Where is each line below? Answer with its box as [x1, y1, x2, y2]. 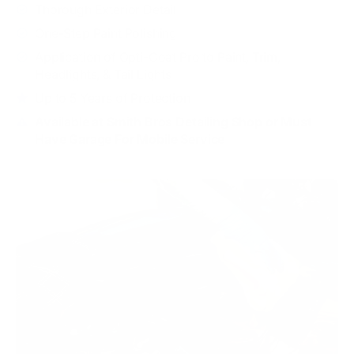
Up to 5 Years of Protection [35, 89, 190, 106]
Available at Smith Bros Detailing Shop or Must [35, 113, 312, 130]
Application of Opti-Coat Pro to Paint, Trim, [35, 48, 281, 65]
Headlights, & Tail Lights [35, 66, 171, 82]
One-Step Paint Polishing [35, 24, 178, 41]
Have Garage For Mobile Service [35, 130, 225, 147]
